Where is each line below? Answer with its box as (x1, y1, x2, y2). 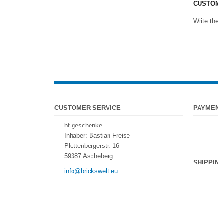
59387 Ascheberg (64, 152, 113, 160)
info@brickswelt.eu (64, 167, 118, 175)
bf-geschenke (64, 121, 102, 129)
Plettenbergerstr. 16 (64, 142, 119, 149)
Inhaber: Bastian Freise (64, 131, 130, 139)
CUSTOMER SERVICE (54, 104, 121, 111)
